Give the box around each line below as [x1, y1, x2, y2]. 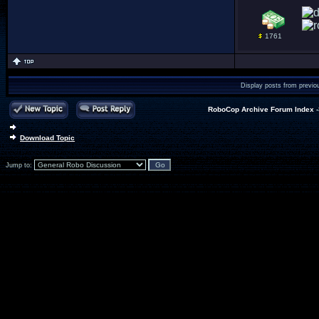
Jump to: [6, 162, 34, 169]
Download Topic [20, 134, 75, 142]
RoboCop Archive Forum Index [208, 105, 314, 113]
